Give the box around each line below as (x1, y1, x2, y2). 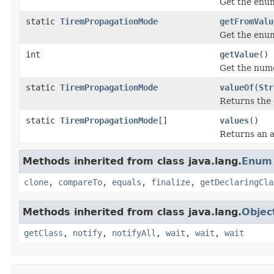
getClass (24, 228, 63, 238)
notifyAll (112, 228, 156, 238)
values (220, 115, 249, 125)
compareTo (58, 177, 102, 187)
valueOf (220, 82, 254, 92)
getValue (220, 49, 259, 59)
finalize (151, 177, 190, 187)
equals (112, 177, 141, 187)
